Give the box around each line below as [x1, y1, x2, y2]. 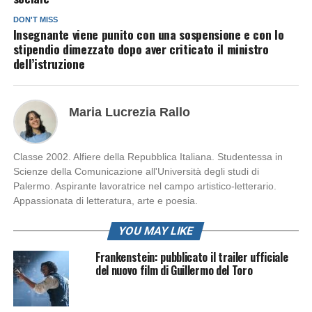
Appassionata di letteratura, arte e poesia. [13, 194, 198, 206]
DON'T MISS [13, 15, 58, 24]
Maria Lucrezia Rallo [68, 104, 190, 119]
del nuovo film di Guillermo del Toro [95, 261, 253, 279]
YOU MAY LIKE [117, 224, 196, 237]
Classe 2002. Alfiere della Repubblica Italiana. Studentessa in [13, 150, 283, 162]
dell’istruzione [13, 54, 85, 72]
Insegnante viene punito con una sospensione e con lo [13, 24, 284, 43]
